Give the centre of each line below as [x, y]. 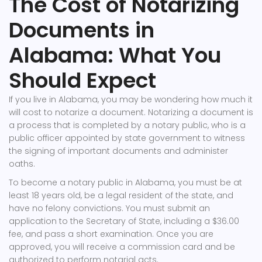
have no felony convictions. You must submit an [109, 208]
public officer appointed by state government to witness [127, 138]
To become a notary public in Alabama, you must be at [125, 182]
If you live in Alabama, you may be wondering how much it [131, 99]
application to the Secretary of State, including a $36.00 [124, 221]
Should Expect [82, 80]
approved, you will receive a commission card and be [122, 247]
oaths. [22, 164]
